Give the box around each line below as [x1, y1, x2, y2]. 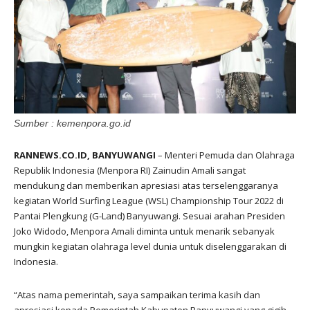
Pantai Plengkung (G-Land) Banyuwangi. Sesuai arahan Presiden [14, 209, 285, 222]
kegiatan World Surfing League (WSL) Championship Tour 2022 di [14, 194, 284, 207]
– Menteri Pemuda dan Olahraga [156, 148, 295, 161]
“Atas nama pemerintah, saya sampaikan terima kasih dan [14, 288, 260, 301]
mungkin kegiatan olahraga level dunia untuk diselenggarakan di [14, 239, 286, 253]
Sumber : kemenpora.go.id [14, 117, 131, 129]
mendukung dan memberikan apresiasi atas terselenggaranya [14, 179, 278, 192]
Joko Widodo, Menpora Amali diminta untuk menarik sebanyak [14, 224, 275, 237]
